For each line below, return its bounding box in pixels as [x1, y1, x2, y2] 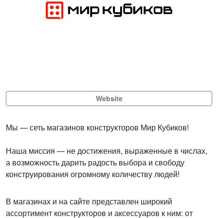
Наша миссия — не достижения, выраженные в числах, [6, 145, 207, 156]
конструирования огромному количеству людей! [6, 168, 180, 180]
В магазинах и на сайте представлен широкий [6, 196, 172, 207]
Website [95, 93, 123, 103]
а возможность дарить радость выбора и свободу [6, 157, 184, 168]
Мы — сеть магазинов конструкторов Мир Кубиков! [6, 122, 189, 133]
